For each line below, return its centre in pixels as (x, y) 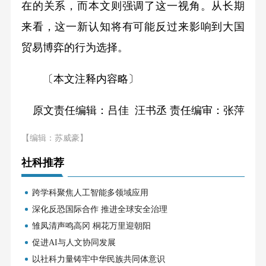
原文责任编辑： (70, 111)
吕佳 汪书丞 (139, 111)
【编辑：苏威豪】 (54, 138)
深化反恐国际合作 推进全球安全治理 (99, 209)
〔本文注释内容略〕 (80, 79)
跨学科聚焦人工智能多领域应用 (90, 192)
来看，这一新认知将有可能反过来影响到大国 (133, 27)
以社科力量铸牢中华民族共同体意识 (98, 259)
